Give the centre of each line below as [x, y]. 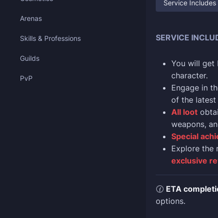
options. [171, 201]
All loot [184, 112]
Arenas [31, 18]
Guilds [30, 58]
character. [190, 75]
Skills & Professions [50, 38]
